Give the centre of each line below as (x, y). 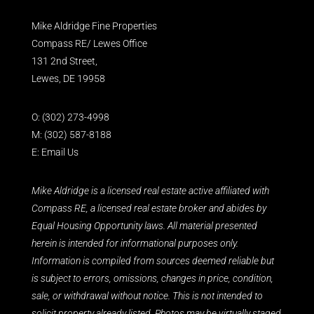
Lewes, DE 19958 (68, 78)
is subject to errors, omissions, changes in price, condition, (152, 278)
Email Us (60, 152)
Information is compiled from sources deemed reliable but (153, 261)
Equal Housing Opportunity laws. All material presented (144, 226)
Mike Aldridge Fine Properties (94, 26)
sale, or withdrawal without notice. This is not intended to (147, 296)
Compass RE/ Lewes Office (89, 43)
